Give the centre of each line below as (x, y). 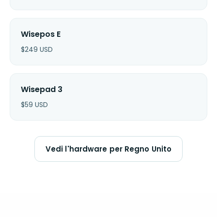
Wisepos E (41, 34)
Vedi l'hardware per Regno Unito (108, 149)
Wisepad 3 (42, 89)
